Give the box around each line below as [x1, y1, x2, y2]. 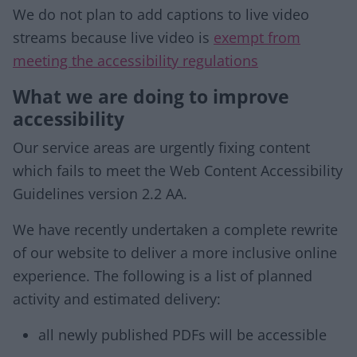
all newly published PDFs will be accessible [38, 325, 327, 344]
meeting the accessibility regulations [13, 51, 258, 70]
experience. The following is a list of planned [13, 266, 312, 285]
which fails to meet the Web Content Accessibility [13, 161, 343, 180]
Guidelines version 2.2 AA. [13, 184, 187, 203]
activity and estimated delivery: [13, 289, 221, 308]
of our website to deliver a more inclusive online [13, 243, 337, 262]
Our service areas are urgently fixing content [13, 138, 310, 157]
